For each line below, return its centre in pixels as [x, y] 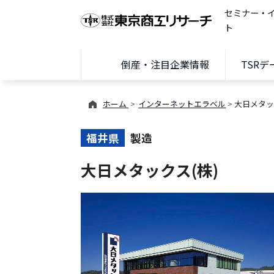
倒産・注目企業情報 [165, 65]
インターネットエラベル [182, 104]
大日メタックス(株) [150, 169]
